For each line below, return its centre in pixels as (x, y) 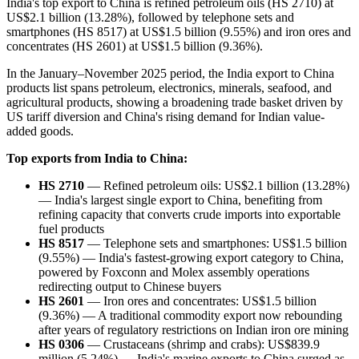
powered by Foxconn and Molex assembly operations (174, 272)
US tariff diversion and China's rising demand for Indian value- (165, 116)
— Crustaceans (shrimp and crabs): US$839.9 (202, 344)
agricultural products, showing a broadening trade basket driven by (175, 102)
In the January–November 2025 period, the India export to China (170, 73)
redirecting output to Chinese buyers (130, 286)
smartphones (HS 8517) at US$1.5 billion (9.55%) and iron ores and (179, 31)
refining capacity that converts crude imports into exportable (190, 214)
